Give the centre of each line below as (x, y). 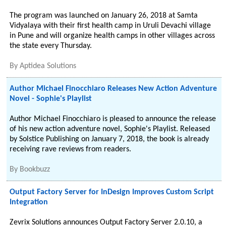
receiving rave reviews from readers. (71, 149)
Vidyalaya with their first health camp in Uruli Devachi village (110, 26)
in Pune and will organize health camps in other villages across (112, 36)
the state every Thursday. (51, 46)
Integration (29, 202)
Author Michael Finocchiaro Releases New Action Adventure (114, 89)
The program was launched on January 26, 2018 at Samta (104, 16)
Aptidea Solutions (48, 66)
